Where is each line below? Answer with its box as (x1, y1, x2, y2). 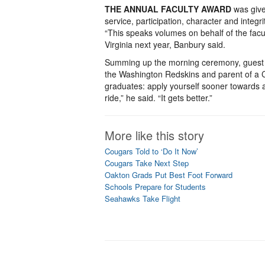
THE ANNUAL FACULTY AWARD (105, 3, 231, 15)
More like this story (105, 127, 204, 144)
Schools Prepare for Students (105, 181, 206, 192)
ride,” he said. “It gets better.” (105, 92, 212, 104)
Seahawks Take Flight (105, 193, 180, 204)
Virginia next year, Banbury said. (105, 38, 225, 50)
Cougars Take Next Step (105, 157, 189, 169)
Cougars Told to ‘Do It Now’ (105, 146, 198, 157)
